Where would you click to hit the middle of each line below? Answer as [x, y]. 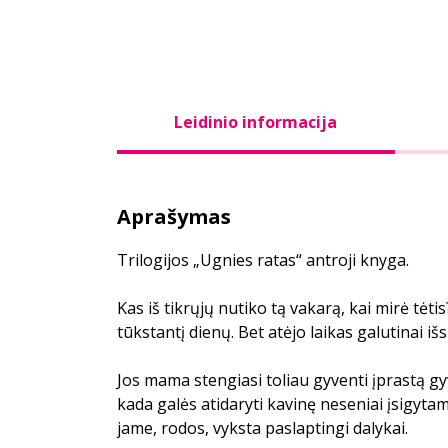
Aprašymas [174, 216]
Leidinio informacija [256, 122]
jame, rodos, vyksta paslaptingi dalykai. [262, 428]
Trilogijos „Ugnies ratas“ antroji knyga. [263, 260]
